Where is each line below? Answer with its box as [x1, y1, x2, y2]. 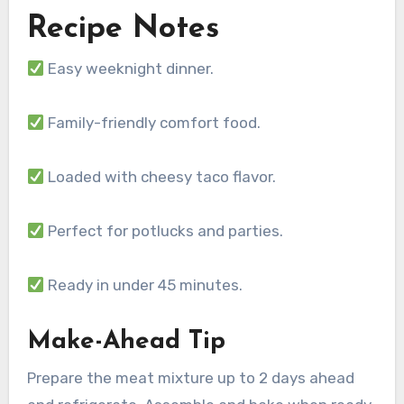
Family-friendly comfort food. [43, 114, 261, 133]
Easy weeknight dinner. [43, 60, 214, 78]
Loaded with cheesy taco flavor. [43, 168, 276, 187]
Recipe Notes [26, 13, 219, 45]
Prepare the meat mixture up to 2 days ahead [26, 368, 354, 387]
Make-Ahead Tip [26, 329, 225, 355]
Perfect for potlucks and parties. [43, 222, 283, 241]
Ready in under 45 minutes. [43, 276, 243, 295]
